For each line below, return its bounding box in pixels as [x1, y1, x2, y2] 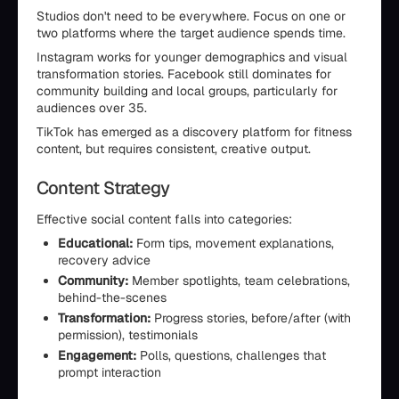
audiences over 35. [37, 100, 147, 116]
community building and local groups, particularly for [37, 83, 338, 99]
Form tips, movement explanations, [133, 235, 334, 251]
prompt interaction [58, 364, 161, 380]
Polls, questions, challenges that [136, 347, 326, 363]
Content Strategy [37, 176, 170, 199]
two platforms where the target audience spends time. [37, 25, 346, 41]
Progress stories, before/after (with [151, 310, 351, 326]
